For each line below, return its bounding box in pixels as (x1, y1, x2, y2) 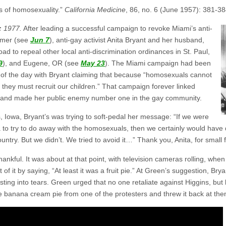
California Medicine (65, 5, 126, 14)
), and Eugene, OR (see (3, 59, 81, 67)
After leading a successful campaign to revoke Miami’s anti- (22, 24, 212, 32)
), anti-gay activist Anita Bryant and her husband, (49, 35, 204, 44)
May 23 (81, 59, 105, 67)
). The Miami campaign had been (105, 59, 211, 67)
